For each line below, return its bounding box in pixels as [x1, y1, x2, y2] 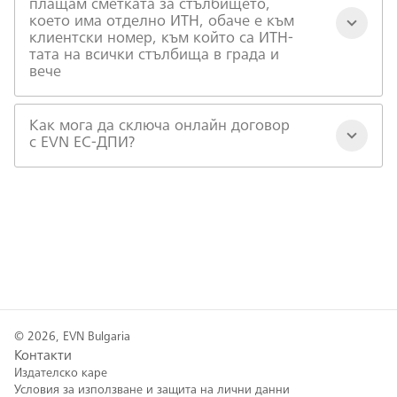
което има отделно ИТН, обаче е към [29, 14, 294, 30]
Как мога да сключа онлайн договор [29, 119, 290, 135]
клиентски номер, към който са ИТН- [29, 31, 293, 47]
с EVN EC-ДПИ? [29, 136, 135, 152]
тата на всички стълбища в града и [29, 48, 279, 64]
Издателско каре [14, 368, 107, 380]
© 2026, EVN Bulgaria [14, 331, 130, 344]
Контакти [14, 349, 72, 363]
